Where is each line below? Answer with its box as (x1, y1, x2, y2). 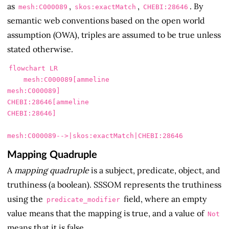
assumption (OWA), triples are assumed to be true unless (7, 30, 221, 40)
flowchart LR (9, 64, 58, 72)
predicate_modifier (47, 196, 120, 204)
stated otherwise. (7, 44, 73, 55)
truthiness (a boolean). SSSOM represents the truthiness (7, 179, 221, 190)
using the (7, 194, 45, 204)
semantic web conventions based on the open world (7, 15, 205, 26)
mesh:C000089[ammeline (7, 75, 24, 83)
